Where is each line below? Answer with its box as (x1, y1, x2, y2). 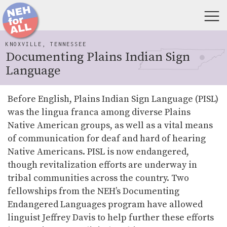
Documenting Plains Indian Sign (6, 49, 190, 65)
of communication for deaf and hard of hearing (8, 133, 206, 144)
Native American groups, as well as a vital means (8, 120, 213, 131)
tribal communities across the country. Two (8, 172, 189, 184)
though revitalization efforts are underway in (8, 159, 197, 171)
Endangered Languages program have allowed (8, 199, 203, 210)
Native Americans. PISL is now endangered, (8, 146, 189, 158)
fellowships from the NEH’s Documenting (8, 185, 179, 197)
